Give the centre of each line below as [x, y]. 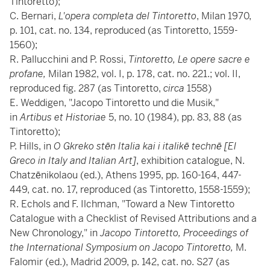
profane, [28, 74]
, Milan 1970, [224, 16]
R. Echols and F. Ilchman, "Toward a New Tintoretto [122, 204]
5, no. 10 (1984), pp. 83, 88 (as [175, 117]
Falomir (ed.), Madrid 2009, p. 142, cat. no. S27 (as [120, 262]
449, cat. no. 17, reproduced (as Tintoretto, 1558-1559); [130, 190]
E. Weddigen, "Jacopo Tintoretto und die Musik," [114, 103]
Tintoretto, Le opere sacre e [189, 59]
